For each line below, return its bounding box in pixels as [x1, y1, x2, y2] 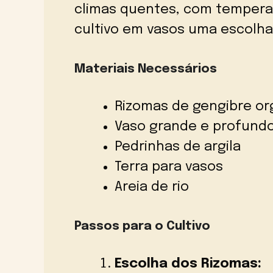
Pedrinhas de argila [115, 140, 241, 154]
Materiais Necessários [74, 63, 217, 76]
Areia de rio [115, 180, 189, 194]
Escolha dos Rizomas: [115, 257, 261, 271]
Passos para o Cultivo [74, 220, 210, 233]
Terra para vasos [115, 160, 223, 174]
